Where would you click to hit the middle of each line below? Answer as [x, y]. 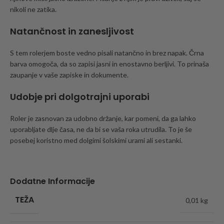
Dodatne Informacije [52, 181]
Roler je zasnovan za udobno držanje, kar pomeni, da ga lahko [103, 118]
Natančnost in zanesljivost [72, 31]
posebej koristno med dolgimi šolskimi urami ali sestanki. [96, 140]
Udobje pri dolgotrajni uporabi [80, 97]
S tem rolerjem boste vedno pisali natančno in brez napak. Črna [107, 53]
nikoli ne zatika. [33, 9]
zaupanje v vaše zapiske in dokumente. [69, 75]
